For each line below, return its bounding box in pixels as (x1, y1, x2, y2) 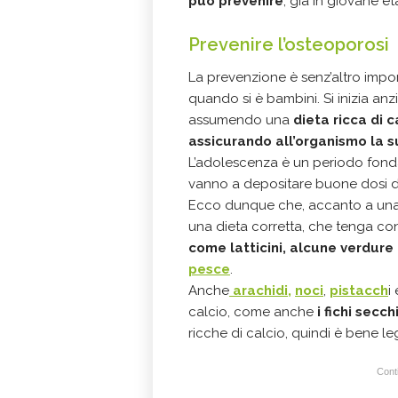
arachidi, (229, 283, 291, 298)
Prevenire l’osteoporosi (188, 34, 389, 55)
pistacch (330, 283, 388, 298)
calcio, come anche (188, 304, 317, 320)
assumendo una (188, 112, 290, 128)
